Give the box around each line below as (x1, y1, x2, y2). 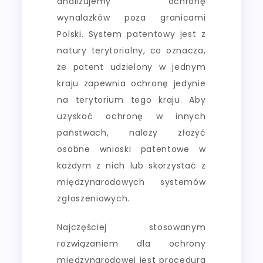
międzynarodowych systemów (57, 176, 206, 188)
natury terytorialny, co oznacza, (57, 44, 206, 56)
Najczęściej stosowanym (57, 221, 206, 233)
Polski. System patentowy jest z (57, 28, 206, 40)
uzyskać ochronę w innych (57, 110, 206, 122)
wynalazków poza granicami (57, 11, 206, 23)
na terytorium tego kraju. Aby (57, 93, 206, 106)
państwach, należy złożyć (57, 126, 206, 139)
